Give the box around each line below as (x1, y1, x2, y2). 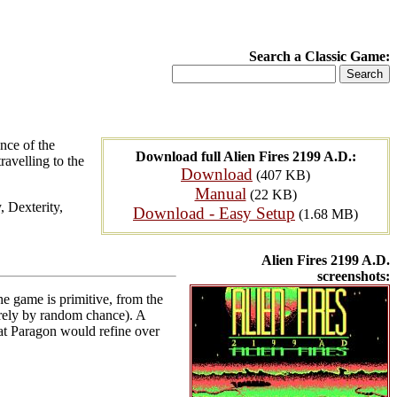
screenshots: (317, 269, 390, 284)
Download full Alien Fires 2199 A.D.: (135, 149, 356, 164)
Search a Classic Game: (249, 49, 390, 64)
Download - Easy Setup (133, 204, 295, 222)
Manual (194, 184, 246, 203)
